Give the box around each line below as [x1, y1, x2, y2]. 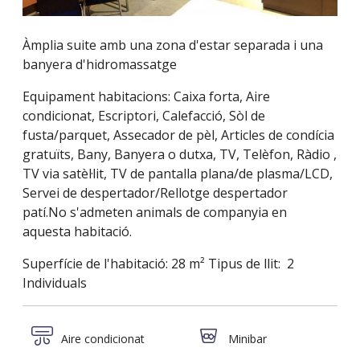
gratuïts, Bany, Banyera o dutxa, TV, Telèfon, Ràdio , [22, 145, 337, 164]
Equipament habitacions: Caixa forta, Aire [22, 88, 270, 106]
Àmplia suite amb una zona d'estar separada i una [22, 36, 323, 55]
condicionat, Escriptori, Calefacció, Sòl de [22, 107, 265, 125]
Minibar [225, 330, 267, 346]
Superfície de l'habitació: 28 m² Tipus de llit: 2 [22, 255, 294, 273]
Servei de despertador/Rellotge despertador [22, 184, 291, 202]
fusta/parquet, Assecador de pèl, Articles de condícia [22, 126, 334, 145]
